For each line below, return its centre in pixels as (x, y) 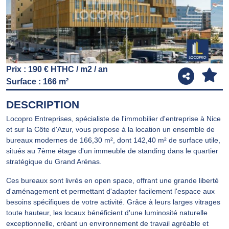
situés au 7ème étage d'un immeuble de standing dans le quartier (112, 151)
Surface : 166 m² (37, 81)
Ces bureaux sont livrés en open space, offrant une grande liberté (112, 180)
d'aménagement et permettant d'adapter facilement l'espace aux (110, 191)
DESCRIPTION (43, 104)
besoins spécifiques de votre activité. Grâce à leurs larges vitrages (113, 202)
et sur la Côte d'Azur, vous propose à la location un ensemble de (110, 129)
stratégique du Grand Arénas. (54, 161)
